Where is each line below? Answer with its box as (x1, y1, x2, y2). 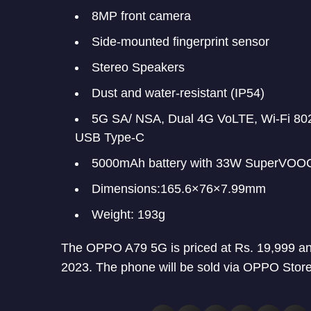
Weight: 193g (92, 208, 165, 222)
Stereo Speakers (92, 60, 185, 75)
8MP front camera (92, 9, 191, 24)
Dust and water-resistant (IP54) (92, 86, 264, 101)
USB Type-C (75, 131, 144, 145)
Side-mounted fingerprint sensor (92, 35, 269, 49)
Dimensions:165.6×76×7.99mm (92, 182, 266, 196)
